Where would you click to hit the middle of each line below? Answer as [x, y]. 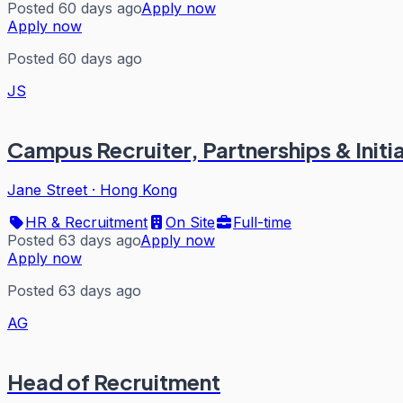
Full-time [262, 222]
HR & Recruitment [86, 222]
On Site [190, 222]
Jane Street [47, 190]
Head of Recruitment [114, 381]
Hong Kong [139, 190]
